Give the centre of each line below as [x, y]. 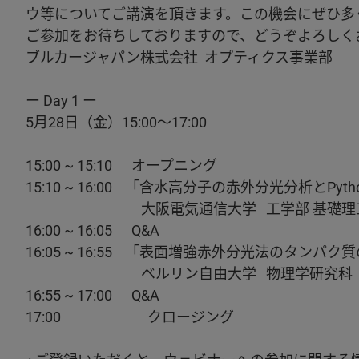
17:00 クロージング [130, 317]
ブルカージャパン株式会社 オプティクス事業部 [179, 57]
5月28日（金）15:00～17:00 [116, 122]
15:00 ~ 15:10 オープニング [121, 165]
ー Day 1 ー [61, 101]
